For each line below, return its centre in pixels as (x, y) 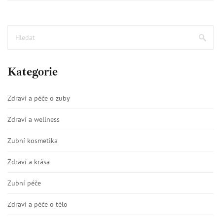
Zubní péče (24, 183)
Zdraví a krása (29, 162)
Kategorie (33, 71)
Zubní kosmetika (33, 140)
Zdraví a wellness (34, 119)
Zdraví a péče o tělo (37, 204)
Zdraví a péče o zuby (39, 98)
